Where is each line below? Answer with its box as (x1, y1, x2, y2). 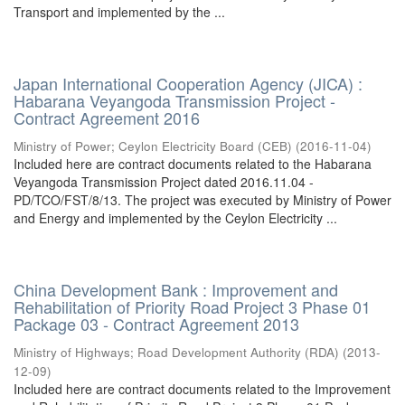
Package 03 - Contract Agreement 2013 (14, 312, 299, 335)
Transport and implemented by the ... (14, 3, 225, 21)
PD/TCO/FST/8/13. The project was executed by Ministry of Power (14, 191, 391, 209)
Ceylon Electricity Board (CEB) (118, 137, 292, 155)
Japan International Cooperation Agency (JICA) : (14, 71, 363, 95)
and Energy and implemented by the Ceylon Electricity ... (14, 209, 337, 227)
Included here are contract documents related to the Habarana (14, 155, 372, 173)
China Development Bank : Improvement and (14, 278, 338, 301)
